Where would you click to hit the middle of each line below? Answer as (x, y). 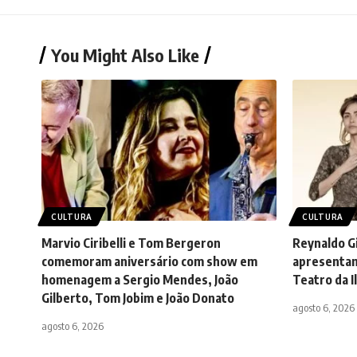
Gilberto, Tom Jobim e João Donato (138, 298)
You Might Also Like (125, 55)
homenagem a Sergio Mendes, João (140, 280)
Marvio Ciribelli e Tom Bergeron (131, 243)
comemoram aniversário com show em (149, 261)
